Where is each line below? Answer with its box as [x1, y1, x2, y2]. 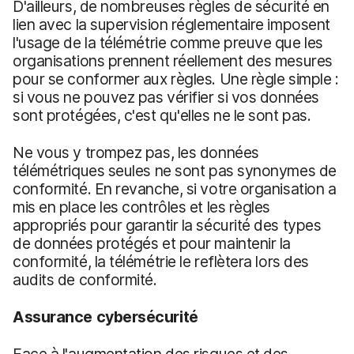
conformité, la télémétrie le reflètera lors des [13, 251, 309, 271]
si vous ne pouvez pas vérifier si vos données [13, 87, 319, 107]
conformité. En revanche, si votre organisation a [13, 179, 337, 198]
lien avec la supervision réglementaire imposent [13, 14, 330, 34]
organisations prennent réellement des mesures [13, 51, 333, 70]
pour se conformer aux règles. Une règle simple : [13, 69, 339, 88]
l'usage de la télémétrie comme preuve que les [13, 32, 323, 52]
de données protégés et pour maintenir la [13, 233, 292, 253]
